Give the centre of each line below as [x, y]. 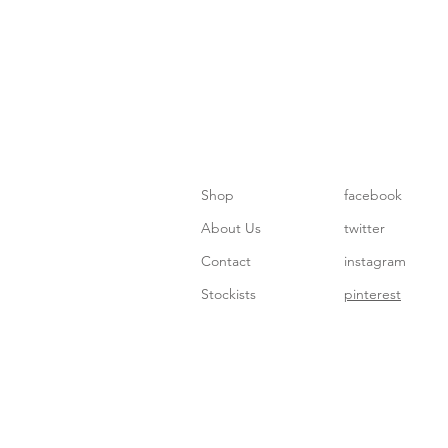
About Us [231, 228]
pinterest [372, 294]
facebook [373, 195]
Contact [226, 261]
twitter [364, 228]
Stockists [228, 294]
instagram [375, 261]
